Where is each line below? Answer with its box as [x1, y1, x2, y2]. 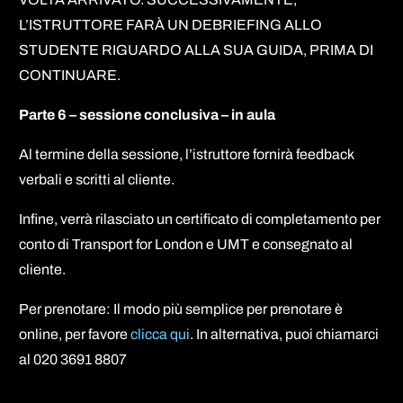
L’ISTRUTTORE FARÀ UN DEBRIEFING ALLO [19, 16, 323, 32]
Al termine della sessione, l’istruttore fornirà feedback [19, 146, 354, 162]
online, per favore [19, 326, 129, 342]
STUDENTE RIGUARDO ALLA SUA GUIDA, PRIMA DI [19, 41, 374, 58]
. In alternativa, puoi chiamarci [190, 326, 380, 342]
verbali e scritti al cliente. [19, 171, 175, 187]
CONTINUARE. [19, 67, 121, 83]
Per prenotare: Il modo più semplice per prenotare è [19, 300, 344, 317]
